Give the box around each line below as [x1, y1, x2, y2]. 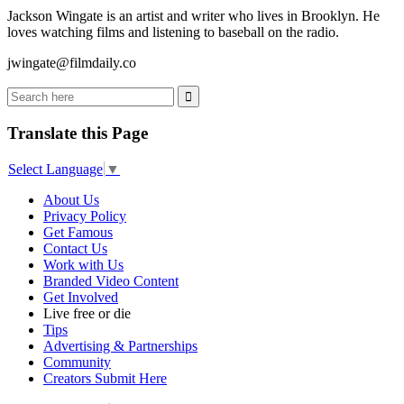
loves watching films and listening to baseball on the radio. [7, 23, 339, 40]
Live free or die [43, 306, 131, 322]
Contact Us [43, 241, 107, 257]
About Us [43, 192, 99, 208]
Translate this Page [7, 124, 148, 143]
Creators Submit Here [43, 371, 167, 387]
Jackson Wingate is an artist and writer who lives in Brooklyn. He [7, 7, 380, 23]
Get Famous [43, 225, 113, 241]
